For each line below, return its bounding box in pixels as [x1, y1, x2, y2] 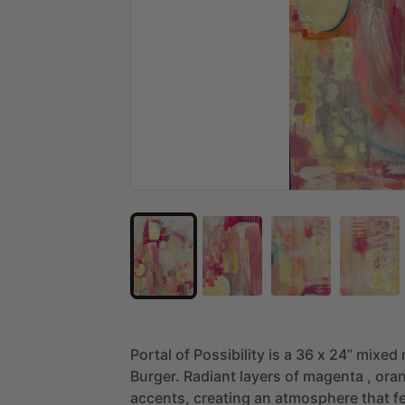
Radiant [184, 366, 236, 385]
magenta [303, 366, 363, 385]
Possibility [193, 344, 265, 363]
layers [240, 366, 281, 385]
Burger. [130, 366, 180, 385]
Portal [130, 344, 172, 363]
